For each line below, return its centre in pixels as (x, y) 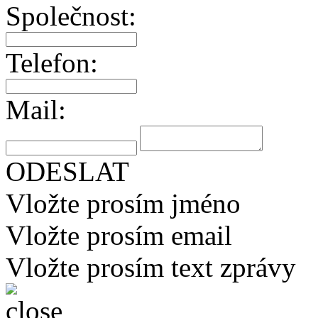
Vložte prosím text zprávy (151, 267)
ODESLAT (67, 171)
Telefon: (52, 63)
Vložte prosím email (119, 235)
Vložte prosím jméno (123, 203)
